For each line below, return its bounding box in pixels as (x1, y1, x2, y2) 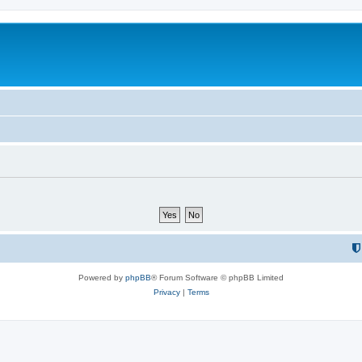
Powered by (78, 272, 125, 282)
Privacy (153, 287, 180, 297)
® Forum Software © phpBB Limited (151, 272, 284, 282)
